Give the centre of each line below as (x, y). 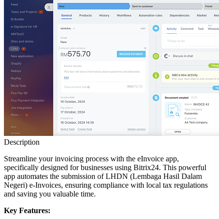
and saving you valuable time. (50, 194)
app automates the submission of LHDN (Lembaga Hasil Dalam (103, 176)
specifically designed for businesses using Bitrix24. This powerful (105, 168)
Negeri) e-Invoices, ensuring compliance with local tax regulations (106, 185)
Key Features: (27, 211)
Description (22, 142)
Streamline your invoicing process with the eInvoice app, (91, 159)
